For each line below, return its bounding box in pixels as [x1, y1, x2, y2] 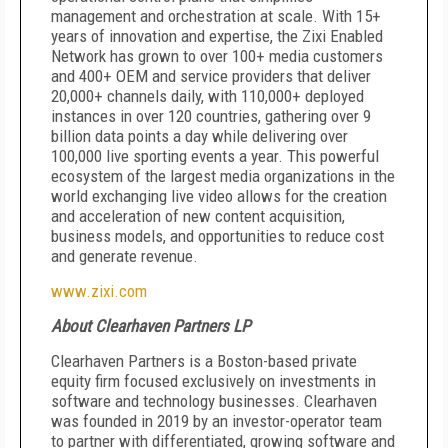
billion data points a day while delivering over [51, 126, 348, 146]
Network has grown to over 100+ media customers [51, 46, 383, 66]
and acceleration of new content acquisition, [51, 206, 345, 226]
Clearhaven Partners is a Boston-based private [51, 351, 357, 371]
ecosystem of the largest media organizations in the [51, 166, 395, 186]
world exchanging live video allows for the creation [51, 186, 387, 206]
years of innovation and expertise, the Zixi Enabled [51, 26, 383, 46]
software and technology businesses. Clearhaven [51, 391, 377, 411]
